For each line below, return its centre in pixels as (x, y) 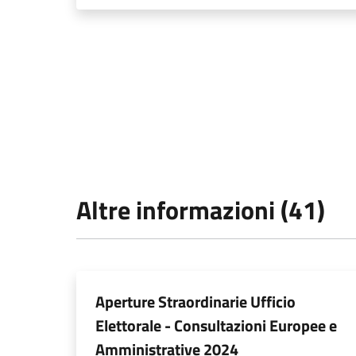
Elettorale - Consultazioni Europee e (216, 326)
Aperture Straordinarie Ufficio (195, 302)
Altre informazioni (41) (201, 210)
